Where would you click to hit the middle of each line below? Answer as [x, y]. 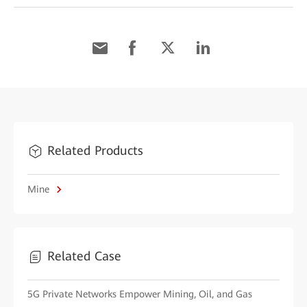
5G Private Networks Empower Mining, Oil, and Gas [140, 294]
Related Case [84, 256]
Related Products [95, 150]
